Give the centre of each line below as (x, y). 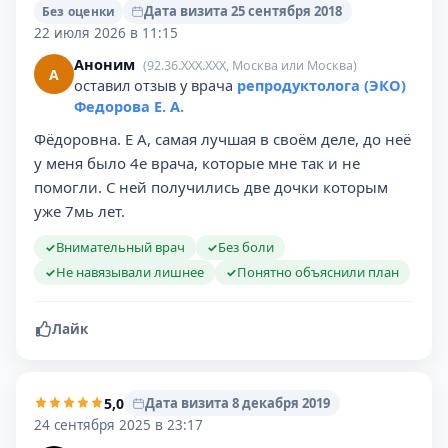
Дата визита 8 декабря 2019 (237, 403)
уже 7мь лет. (79, 211)
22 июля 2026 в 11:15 (106, 33)
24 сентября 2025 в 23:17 (118, 425)
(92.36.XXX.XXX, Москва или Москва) (250, 65)
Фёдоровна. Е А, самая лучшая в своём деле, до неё (222, 139)
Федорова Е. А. (129, 106)
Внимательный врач (120, 247)
